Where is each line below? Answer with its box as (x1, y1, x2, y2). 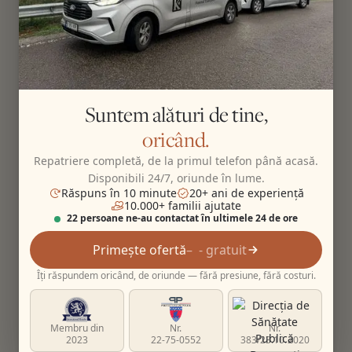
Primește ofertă (93, 241, 186, 259)
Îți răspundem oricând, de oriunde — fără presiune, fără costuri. (36, 269, 316, 283)
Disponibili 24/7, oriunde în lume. (87, 170, 265, 186)
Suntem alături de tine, (84, 101, 268, 129)
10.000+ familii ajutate (123, 198, 241, 214)
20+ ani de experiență (189, 185, 304, 201)
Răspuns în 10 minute (60, 185, 177, 201)
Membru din (49, 321, 104, 335)
